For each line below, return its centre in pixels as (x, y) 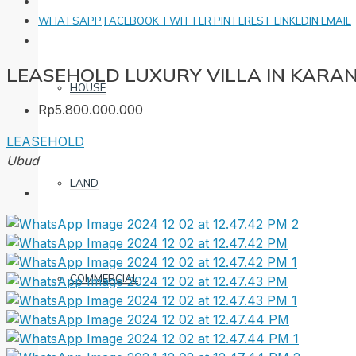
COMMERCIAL (104, 278)
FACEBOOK (133, 21)
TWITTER (188, 21)
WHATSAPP (70, 21)
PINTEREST (244, 21)
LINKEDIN (298, 21)
